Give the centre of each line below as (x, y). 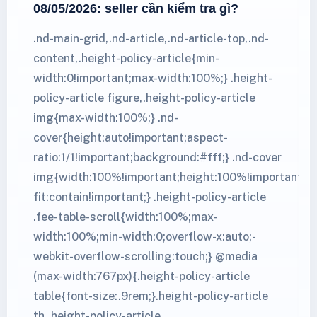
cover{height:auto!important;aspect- (131, 137)
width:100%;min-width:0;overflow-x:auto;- (145, 236)
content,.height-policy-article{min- (126, 58)
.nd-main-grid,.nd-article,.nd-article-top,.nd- (151, 38)
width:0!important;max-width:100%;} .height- (153, 78)
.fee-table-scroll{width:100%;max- (125, 217)
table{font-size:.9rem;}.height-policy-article (151, 296)
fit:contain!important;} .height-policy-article (150, 197)
